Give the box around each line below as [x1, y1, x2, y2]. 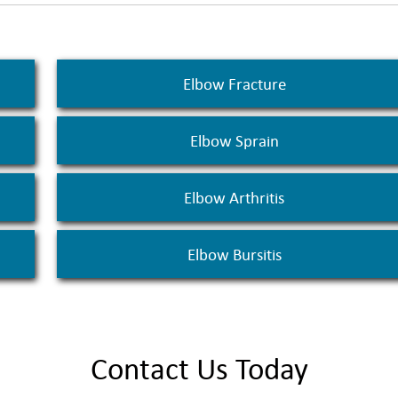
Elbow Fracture [182, 74, 286, 93]
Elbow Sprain [189, 131, 279, 150]
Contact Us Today [90, 350, 308, 386]
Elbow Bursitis [187, 244, 282, 264]
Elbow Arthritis [184, 187, 285, 207]
